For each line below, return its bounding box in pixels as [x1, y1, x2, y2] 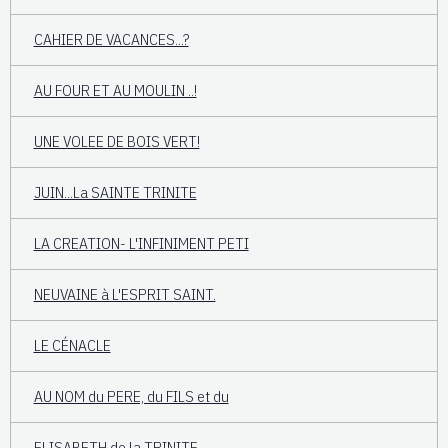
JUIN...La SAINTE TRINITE [33, 182, 197, 203]
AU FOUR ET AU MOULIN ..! [33, 80, 197, 101]
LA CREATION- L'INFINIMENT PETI [33, 233, 249, 254]
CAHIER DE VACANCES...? [33, 29, 189, 50]
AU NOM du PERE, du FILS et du [33, 386, 229, 407]
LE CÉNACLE [33, 335, 111, 356]
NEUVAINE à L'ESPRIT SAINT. [33, 284, 216, 305]
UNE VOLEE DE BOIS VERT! [33, 131, 200, 152]
